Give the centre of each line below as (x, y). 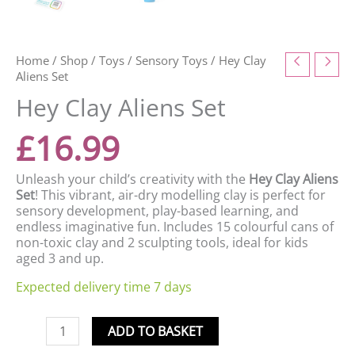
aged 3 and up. (60, 259)
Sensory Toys (172, 60)
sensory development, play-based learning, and (157, 211)
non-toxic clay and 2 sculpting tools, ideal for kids (162, 243)
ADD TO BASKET (156, 332)
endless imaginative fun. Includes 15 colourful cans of (175, 227)
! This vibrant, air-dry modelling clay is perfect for (180, 195)
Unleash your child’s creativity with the (132, 179)
